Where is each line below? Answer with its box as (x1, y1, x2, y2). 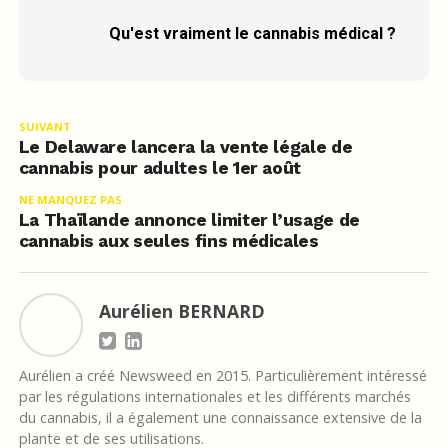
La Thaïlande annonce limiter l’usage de (18, 210, 360, 231)
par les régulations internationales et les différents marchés (18, 387, 411, 407)
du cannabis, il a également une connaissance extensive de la (18, 408, 422, 428)
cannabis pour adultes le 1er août (18, 158, 302, 179)
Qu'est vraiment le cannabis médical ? (108, 24, 396, 44)
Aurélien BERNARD (98, 299, 265, 324)
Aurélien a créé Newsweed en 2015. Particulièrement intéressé (18, 366, 427, 386)
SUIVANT (18, 119, 71, 135)
